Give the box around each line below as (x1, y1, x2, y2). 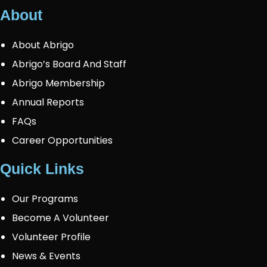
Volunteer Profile (12, 230, 91, 244)
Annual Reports (12, 95, 84, 109)
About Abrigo (12, 38, 74, 52)
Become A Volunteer (12, 211, 109, 225)
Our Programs (12, 192, 78, 206)
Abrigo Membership (12, 76, 105, 90)
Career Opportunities (12, 133, 113, 147)
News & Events (12, 249, 80, 263)
